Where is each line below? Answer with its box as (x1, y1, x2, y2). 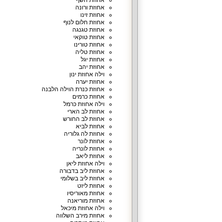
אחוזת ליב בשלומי (60, 175, 105, 182)
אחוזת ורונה (75, 4, 105, 11)
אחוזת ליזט (77, 182, 105, 189)
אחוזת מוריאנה (67, 197, 105, 204)
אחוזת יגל (80, 56, 105, 63)
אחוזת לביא (75, 123, 105, 130)
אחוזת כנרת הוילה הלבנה (41, 86, 105, 93)
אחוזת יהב (78, 63, 105, 70)
